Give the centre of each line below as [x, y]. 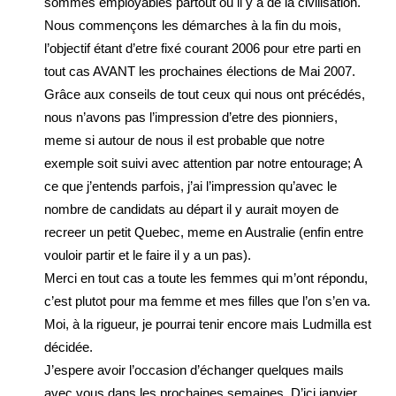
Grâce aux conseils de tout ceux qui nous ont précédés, [205, 94]
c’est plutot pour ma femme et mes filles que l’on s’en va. [207, 301]
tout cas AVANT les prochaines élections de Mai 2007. [200, 71]
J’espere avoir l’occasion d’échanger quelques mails [194, 370]
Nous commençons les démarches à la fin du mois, [193, 25]
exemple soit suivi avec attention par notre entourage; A [203, 163]
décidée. [69, 347]
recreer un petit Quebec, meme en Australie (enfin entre [204, 232]
